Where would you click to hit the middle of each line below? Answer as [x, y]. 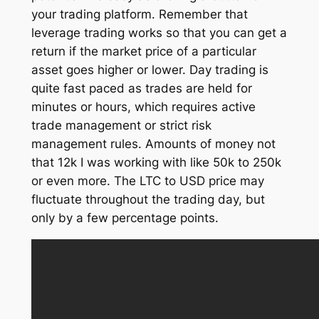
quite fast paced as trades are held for [141, 89]
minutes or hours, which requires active [143, 107]
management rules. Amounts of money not [153, 144]
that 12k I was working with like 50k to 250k [156, 163]
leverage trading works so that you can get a [159, 33]
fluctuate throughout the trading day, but [148, 200]
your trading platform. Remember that [139, 15]
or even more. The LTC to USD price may [147, 181]
